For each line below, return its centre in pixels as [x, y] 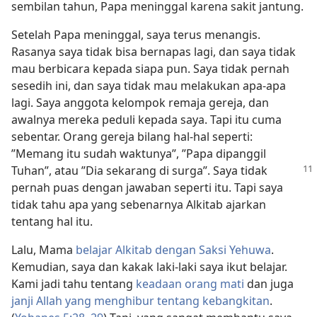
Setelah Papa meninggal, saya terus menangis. [136, 34]
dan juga [269, 283]
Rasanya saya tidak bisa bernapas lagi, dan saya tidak [154, 51]
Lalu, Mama [44, 249]
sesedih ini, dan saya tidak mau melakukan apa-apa [149, 85]
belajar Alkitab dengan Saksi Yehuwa [173, 249]
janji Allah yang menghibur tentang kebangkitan [140, 300]
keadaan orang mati [190, 283]
